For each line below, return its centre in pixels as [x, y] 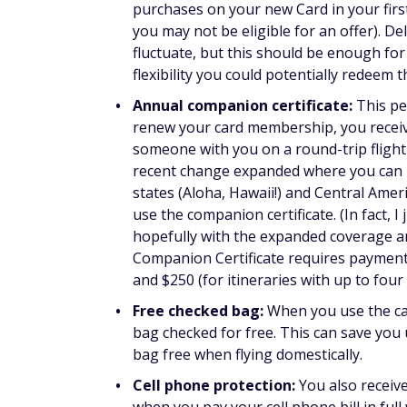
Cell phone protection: [214, 385]
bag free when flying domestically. [249, 354]
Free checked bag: [198, 311]
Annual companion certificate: [243, 105]
